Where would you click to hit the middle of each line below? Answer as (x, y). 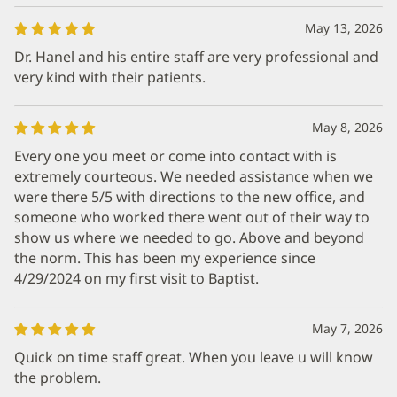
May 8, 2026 (347, 127)
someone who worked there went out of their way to (192, 217)
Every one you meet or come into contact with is (175, 156)
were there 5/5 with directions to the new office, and (190, 197)
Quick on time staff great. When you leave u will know (194, 357)
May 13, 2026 (344, 28)
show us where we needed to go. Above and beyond (189, 237)
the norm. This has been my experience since (165, 258)
